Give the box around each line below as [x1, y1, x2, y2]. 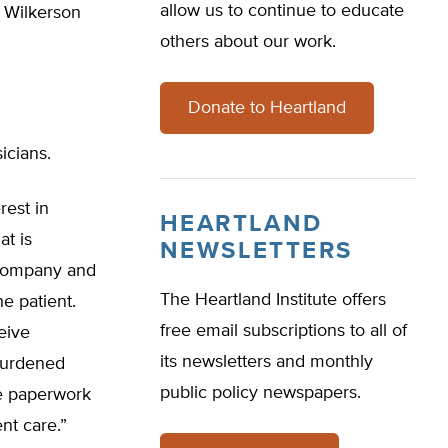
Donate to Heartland [188, 99, 346, 117]
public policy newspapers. [160, 384, 361, 402]
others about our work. [160, 33, 336, 51]
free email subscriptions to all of [160, 322, 407, 340]
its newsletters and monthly [160, 353, 373, 371]
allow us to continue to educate [160, 2, 404, 20]
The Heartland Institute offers [160, 291, 386, 309]
